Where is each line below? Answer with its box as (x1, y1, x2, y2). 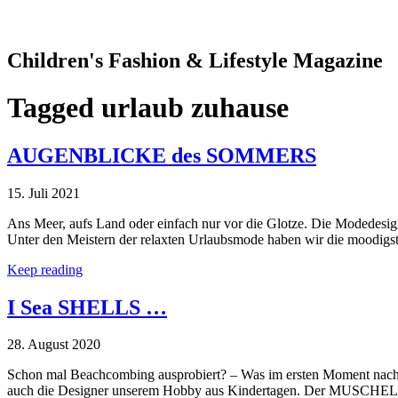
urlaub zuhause (101, 92, 289, 124)
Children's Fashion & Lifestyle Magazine (7, 48, 383, 72)
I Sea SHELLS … (7, 295, 167, 319)
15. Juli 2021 (7, 185, 80, 201)
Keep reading (7, 261, 83, 277)
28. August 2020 (7, 337, 100, 353)
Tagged (7, 92, 101, 124)
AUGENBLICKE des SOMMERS (7, 143, 316, 167)
